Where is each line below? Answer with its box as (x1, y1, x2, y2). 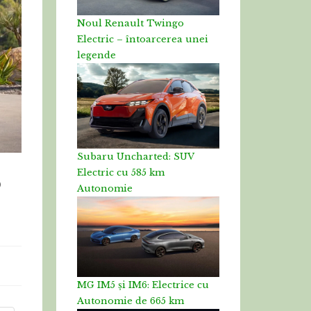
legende (77, 49, 116, 62)
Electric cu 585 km (77, 167, 165, 179)
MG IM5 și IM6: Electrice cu (77, 278, 209, 291)
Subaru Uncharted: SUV (77, 151, 194, 163)
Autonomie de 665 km (77, 294, 184, 307)
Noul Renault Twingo (77, 17, 184, 30)
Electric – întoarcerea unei (77, 33, 208, 46)
